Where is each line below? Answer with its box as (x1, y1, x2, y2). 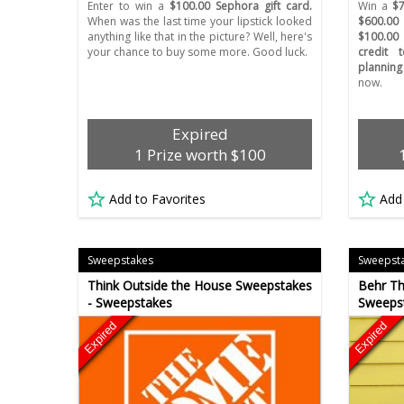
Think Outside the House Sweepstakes (87, 277, 312, 295)
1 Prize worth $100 (133, 144, 266, 166)
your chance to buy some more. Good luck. (87, 44, 308, 60)
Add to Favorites (109, 190, 206, 208)
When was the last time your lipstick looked (87, 14, 313, 30)
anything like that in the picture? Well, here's (87, 29, 313, 45)
